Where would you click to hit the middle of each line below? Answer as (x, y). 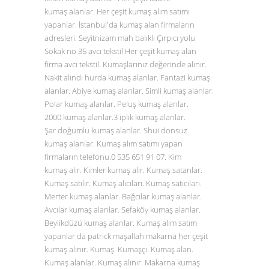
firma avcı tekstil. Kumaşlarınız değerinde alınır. (125, 64)
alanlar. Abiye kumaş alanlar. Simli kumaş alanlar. (129, 91)
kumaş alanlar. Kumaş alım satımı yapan (113, 144)
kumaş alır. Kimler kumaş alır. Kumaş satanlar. (123, 170)
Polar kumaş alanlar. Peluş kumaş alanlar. (116, 104)
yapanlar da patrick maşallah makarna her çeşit (126, 236)
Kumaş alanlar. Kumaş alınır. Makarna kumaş (122, 262)
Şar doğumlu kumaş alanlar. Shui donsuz (116, 130)
